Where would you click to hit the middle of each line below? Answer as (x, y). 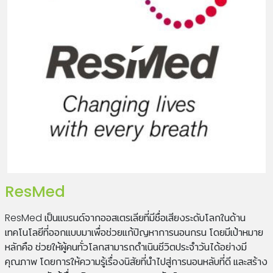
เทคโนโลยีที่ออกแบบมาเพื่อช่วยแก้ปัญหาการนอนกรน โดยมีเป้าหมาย (134, 232)
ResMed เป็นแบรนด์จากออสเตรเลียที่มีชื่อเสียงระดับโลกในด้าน (125, 218)
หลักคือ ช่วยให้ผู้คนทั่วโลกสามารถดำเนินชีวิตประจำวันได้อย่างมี (126, 247)
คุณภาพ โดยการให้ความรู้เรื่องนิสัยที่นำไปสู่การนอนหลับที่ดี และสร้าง (136, 262)
